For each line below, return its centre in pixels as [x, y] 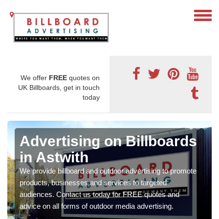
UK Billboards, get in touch [59, 88]
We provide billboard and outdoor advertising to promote [108, 171]
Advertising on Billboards [108, 141]
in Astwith [54, 157]
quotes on [83, 78]
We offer [35, 78]
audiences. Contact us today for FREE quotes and [99, 195]
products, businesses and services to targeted [93, 183]
